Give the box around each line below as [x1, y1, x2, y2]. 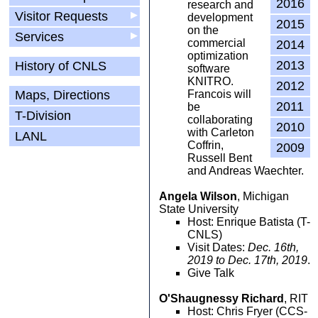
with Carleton [187, 126, 254, 138]
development [187, 11, 253, 23]
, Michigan [237, 190, 289, 202]
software [187, 62, 230, 75]
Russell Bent [187, 152, 252, 164]
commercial [187, 37, 246, 49]
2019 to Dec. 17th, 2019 [187, 254, 307, 266]
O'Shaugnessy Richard [159, 292, 284, 305]
